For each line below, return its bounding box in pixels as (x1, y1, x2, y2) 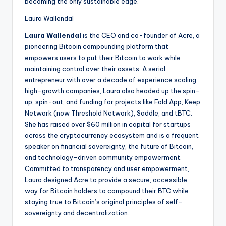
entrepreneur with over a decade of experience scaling (25, 76, 196, 84)
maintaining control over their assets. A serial (25, 65, 165, 73)
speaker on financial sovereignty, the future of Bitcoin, (25, 142, 193, 151)
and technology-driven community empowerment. (25, 153, 182, 162)
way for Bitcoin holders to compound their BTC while (25, 187, 189, 195)
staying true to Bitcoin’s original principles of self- (25, 198, 183, 206)
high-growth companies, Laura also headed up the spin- (25, 87, 200, 95)
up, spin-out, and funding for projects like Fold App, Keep (25, 98, 200, 106)
